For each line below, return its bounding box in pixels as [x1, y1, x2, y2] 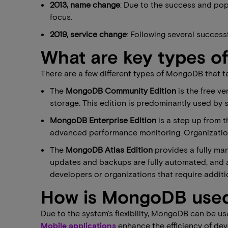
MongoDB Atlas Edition [66, 145, 153, 154]
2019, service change [50, 29, 127, 39]
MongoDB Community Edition [66, 85, 176, 95]
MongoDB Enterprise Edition [50, 115, 156, 125]
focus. [50, 12, 72, 21]
